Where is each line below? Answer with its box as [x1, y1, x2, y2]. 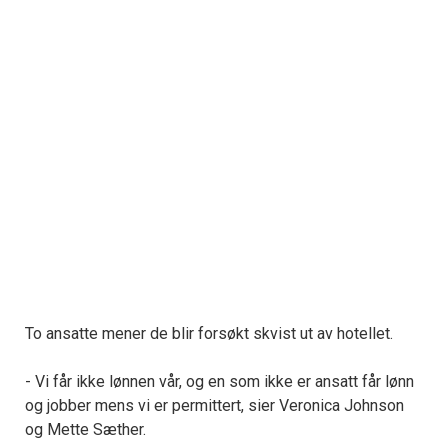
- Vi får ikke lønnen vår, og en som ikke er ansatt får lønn [25, 372, 414, 392]
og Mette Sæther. [25, 420, 146, 440]
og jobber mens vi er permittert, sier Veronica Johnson [25, 396, 404, 416]
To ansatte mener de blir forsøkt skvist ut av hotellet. [25, 324, 393, 344]
